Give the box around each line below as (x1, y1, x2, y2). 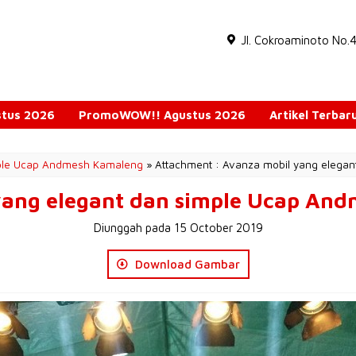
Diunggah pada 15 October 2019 (93, 221, 263, 234)
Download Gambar (131, 257, 240, 271)
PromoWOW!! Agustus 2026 (79, 108, 246, 122)
